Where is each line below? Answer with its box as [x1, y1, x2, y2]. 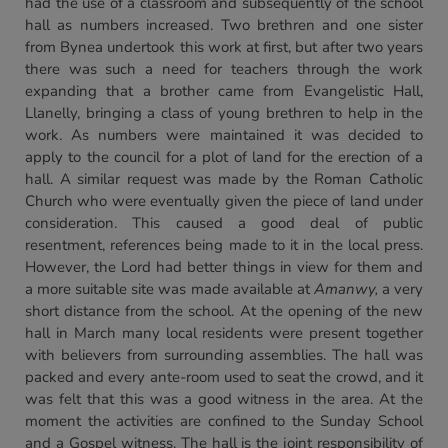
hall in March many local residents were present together [25, 323, 423, 343]
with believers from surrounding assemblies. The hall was [25, 345, 423, 365]
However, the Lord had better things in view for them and [25, 257, 423, 277]
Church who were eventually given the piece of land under [25, 191, 423, 211]
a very [377, 279, 424, 299]
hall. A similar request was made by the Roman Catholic [25, 169, 423, 189]
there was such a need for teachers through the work [25, 59, 423, 79]
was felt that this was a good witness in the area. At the [25, 389, 423, 409]
